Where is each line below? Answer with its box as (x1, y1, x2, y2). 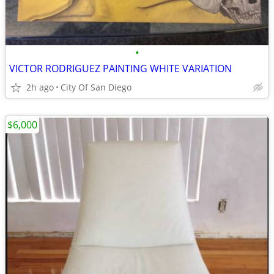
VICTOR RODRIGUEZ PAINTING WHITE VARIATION (9, 62, 232, 75)
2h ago (26, 81, 54, 93)
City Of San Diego (61, 81, 131, 93)
